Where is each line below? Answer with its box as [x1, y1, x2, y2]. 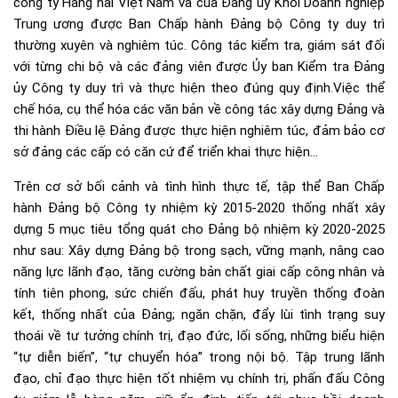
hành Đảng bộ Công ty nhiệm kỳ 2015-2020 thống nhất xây [13, 200, 385, 217]
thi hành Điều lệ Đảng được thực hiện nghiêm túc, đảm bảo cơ [13, 123, 385, 139]
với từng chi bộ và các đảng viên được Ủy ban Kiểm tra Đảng [13, 59, 385, 76]
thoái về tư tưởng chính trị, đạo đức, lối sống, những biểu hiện [13, 328, 385, 345]
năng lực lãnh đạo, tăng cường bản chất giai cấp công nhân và [13, 264, 385, 281]
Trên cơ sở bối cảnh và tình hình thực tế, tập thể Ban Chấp [13, 179, 385, 195]
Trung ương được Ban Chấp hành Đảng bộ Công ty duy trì [13, 16, 385, 33]
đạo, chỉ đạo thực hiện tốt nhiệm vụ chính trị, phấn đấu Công [13, 370, 385, 387]
